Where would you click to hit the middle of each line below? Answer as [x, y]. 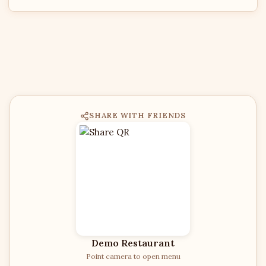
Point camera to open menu [133, 256]
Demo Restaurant [133, 243]
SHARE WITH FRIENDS [137, 115]
